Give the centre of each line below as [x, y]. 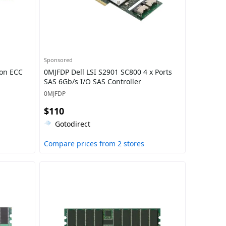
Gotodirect [72, 124]
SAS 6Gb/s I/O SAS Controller [92, 81]
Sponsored [58, 60]
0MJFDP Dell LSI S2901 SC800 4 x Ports [108, 72]
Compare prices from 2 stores [94, 144]
